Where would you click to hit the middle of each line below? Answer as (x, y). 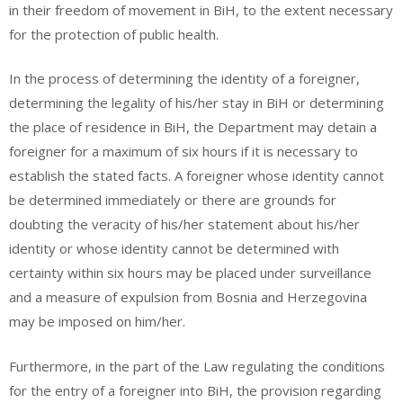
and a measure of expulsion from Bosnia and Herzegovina (188, 297)
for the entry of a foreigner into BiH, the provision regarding (195, 390)
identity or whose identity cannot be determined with (174, 248)
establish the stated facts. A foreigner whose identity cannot (197, 175)
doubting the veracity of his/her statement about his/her (184, 224)
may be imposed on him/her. (97, 321)
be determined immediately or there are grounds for (173, 200)
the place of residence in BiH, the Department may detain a (193, 127)
